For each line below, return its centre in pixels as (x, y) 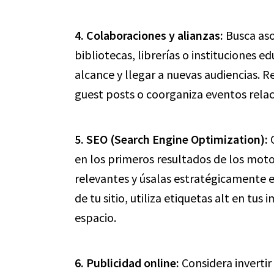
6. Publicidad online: (127, 263)
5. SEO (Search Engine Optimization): (171, 139)
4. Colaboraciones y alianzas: (149, 35)
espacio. (95, 217)
